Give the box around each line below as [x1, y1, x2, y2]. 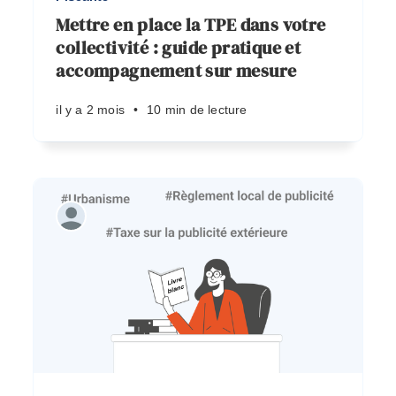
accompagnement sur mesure [56, 58, 297, 83]
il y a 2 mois [56, 103, 125, 117]
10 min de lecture [147, 103, 247, 117]
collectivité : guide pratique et [56, 35, 301, 60]
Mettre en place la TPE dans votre [56, 12, 326, 37]
